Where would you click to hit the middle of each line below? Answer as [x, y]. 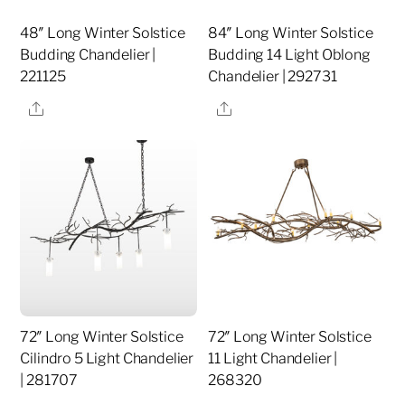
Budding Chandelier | [88, 55]
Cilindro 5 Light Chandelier [107, 359]
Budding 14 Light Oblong [289, 55]
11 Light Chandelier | [273, 359]
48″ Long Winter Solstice [103, 33]
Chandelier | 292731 [273, 77]
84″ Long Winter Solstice [291, 33]
